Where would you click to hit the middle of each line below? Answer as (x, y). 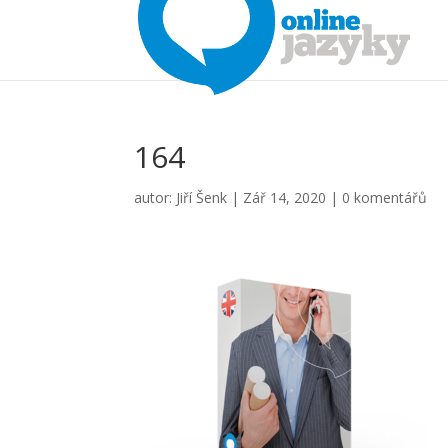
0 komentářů (385, 197)
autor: (155, 197)
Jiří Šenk (202, 197)
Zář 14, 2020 (285, 197)
